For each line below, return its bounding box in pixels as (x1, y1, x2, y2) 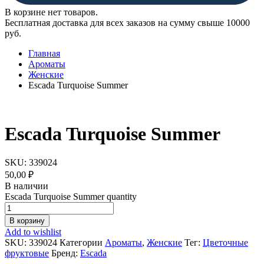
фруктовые (5, 248, 49, 259)
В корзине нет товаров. (5, 6, 98, 17)
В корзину (9, 216, 45, 226)
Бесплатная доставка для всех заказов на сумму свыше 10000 (5, 17, 250, 28)
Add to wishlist (5, 227, 61, 237)
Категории (60, 237, 105, 248)
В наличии (5, 181, 48, 192)
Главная (28, 48, 60, 58)
